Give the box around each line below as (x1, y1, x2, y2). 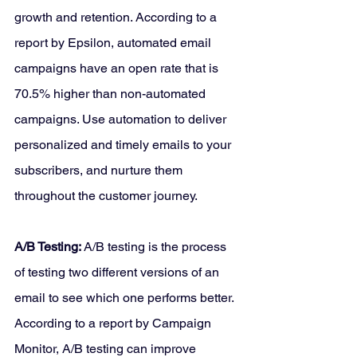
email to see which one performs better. (14, 290, 237, 306)
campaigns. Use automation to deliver (14, 112, 229, 127)
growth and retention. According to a (14, 10, 220, 25)
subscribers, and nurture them (14, 163, 186, 178)
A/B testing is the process (84, 239, 229, 255)
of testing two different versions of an (14, 265, 222, 280)
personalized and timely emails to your (14, 137, 234, 153)
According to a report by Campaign (14, 316, 214, 331)
